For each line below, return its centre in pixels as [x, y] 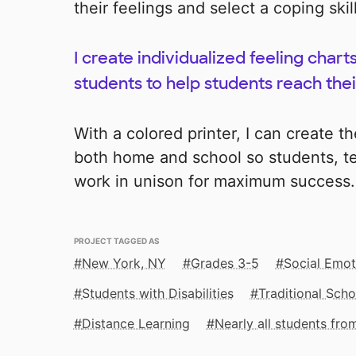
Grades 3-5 [224, 263]
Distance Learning [135, 324]
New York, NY [124, 263]
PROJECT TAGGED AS [116, 240]
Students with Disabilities [157, 294]
